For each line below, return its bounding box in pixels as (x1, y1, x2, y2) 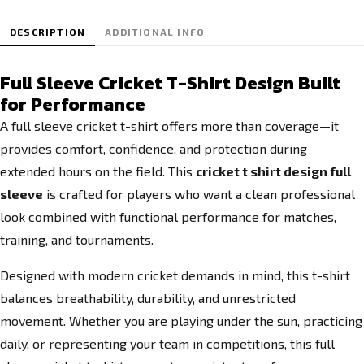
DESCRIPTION (10, 26, 86, 37)
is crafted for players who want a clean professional (43, 186, 355, 201)
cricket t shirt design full (196, 163, 351, 179)
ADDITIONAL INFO (105, 26, 206, 37)
